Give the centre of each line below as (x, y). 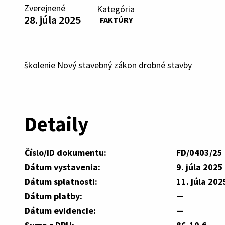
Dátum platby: (53, 196)
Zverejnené (45, 8)
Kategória (116, 9)
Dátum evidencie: (60, 210)
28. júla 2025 (52, 20)
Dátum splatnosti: (61, 181)
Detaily (56, 124)
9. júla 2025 (200, 167)
